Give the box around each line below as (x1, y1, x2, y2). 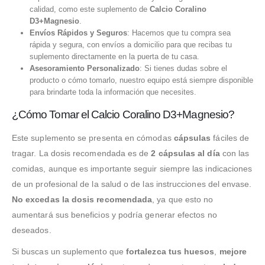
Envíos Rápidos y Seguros (29, 28, 127, 37)
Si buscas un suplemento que (12, 246, 126, 256)
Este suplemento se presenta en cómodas (12, 132, 174, 143)
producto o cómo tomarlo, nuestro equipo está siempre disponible (29, 76, 253, 85)
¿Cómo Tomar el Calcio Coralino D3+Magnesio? (12, 108, 235, 121)
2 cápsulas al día (151, 148, 220, 158)
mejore (219, 246, 247, 256)
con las (219, 148, 250, 158)
